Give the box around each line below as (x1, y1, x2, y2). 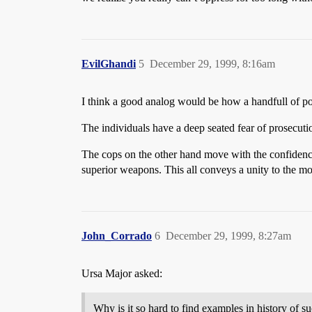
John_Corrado (81, 230, 152, 242)
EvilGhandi (81, 58, 136, 70)
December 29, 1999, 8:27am (166, 230, 291, 242)
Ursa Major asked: (81, 267, 162, 279)
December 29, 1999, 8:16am (150, 58, 275, 70)
